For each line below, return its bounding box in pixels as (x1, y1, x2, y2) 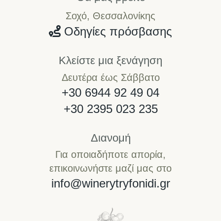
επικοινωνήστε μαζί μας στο (49, 163, 172, 174)
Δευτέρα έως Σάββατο (61, 72, 160, 83)
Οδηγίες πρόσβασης (61, 25, 172, 38)
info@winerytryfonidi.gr (51, 177, 170, 190)
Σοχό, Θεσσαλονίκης (66, 10, 155, 22)
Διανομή (90, 131, 131, 144)
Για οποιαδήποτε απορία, (55, 149, 166, 160)
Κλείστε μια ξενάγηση (59, 54, 162, 67)
